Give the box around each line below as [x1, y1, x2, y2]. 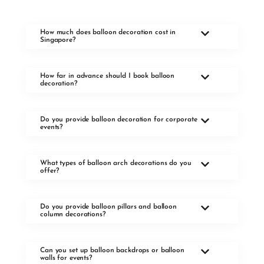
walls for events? [40, 255, 92, 262]
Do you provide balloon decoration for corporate [40, 116, 197, 124]
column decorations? [40, 211, 105, 219]
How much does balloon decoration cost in [40, 29, 176, 37]
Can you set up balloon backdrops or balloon [40, 247, 184, 255]
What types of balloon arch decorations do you [40, 160, 192, 167]
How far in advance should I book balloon [40, 72, 175, 80]
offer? [40, 167, 60, 175]
